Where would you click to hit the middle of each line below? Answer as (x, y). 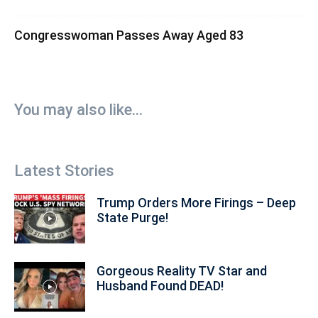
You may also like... (78, 109)
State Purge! (132, 217)
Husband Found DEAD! (160, 285)
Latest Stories (64, 170)
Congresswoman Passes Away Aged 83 (129, 35)
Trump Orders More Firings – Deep (196, 202)
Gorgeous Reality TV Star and (182, 270)
